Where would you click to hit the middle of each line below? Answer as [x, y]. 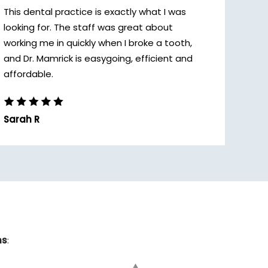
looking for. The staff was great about [88, 27]
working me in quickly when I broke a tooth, [98, 43]
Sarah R [22, 119]
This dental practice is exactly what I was [95, 12]
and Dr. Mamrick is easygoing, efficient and [98, 58]
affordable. [28, 74]
